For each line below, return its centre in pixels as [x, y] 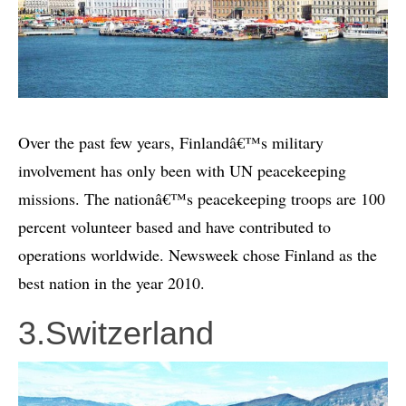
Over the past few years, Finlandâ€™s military [171, 142]
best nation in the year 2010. [111, 282]
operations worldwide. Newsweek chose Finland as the [198, 254]
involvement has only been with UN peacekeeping [182, 170]
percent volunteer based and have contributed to [174, 226]
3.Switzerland [116, 333]
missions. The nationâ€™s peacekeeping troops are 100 [202, 198]
